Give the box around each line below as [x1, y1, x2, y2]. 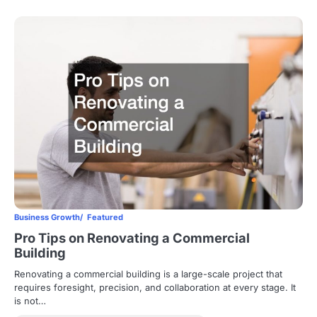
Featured [87, 212, 123, 222]
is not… [14, 294, 46, 306]
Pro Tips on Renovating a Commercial [14, 229, 250, 246]
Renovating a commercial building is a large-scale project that [14, 267, 282, 279]
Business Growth [14, 212, 80, 222]
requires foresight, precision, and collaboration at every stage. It [14, 281, 296, 293]
